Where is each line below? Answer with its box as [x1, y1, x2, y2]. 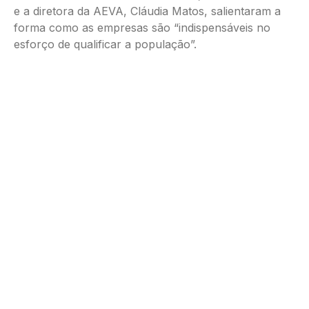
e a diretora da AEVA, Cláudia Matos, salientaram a [14, 3, 281, 18]
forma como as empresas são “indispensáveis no [14, 20, 270, 34]
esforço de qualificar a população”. [14, 37, 197, 51]
